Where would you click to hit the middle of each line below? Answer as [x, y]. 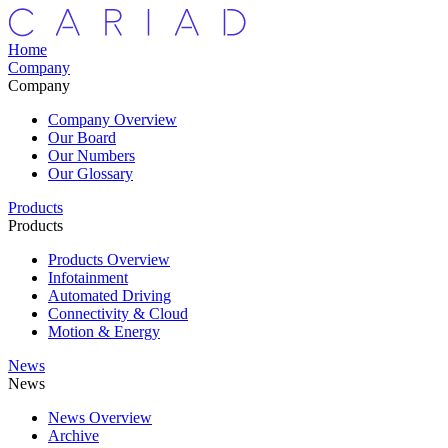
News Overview [100, 417]
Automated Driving [109, 295]
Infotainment [88, 277]
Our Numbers [91, 155]
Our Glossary [90, 173]
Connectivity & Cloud [118, 313]
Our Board [82, 137]
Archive [73, 435]
